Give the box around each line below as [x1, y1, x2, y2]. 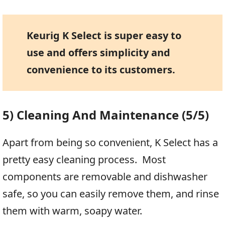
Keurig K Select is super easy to [26, 28, 181, 42]
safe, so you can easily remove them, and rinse [3, 186, 219, 200]
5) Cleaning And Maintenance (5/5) [3, 106, 209, 123]
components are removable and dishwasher [3, 169, 207, 183]
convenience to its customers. [26, 62, 175, 76]
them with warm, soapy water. [3, 203, 142, 217]
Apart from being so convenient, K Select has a [3, 135, 218, 149]
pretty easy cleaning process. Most [3, 152, 166, 166]
